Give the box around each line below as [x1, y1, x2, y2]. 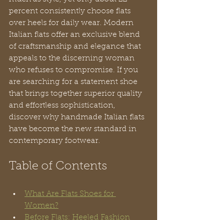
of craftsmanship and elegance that [9, 43, 143, 51]
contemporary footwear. [9, 137, 100, 145]
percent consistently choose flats [9, 7, 133, 16]
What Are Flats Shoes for [25, 190, 116, 198]
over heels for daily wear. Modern [9, 19, 136, 27]
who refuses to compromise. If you [9, 66, 140, 75]
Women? [25, 202, 58, 210]
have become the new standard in [9, 125, 138, 134]
